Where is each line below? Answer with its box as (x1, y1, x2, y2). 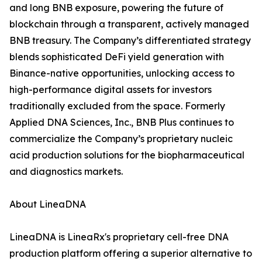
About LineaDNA (9, 198, 86, 210)
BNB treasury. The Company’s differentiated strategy (9, 35, 251, 46)
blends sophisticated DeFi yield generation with (9, 51, 224, 63)
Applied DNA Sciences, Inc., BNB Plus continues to (9, 116, 234, 128)
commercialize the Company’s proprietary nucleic (9, 133, 233, 144)
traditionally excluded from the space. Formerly (9, 100, 225, 112)
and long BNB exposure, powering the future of (9, 2, 223, 13)
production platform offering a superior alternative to (9, 247, 252, 259)
